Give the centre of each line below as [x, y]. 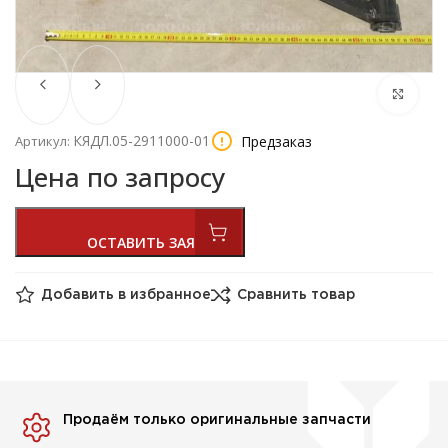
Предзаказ [276, 141]
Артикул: [44, 141]
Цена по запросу [120, 177]
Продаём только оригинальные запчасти [217, 420]
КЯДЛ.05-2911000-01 [141, 140]
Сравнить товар [296, 295]
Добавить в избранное [126, 295]
